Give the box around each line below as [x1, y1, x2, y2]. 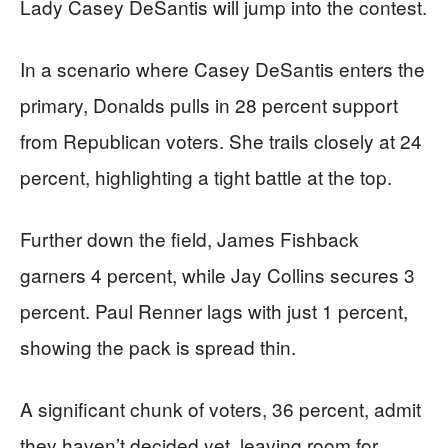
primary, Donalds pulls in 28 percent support [20, 90, 398, 118]
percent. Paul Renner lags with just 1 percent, [20, 296, 408, 324]
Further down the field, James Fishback [20, 224, 359, 252]
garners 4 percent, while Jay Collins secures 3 [20, 260, 415, 288]
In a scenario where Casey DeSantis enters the [20, 54, 425, 82]
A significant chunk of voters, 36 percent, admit [20, 394, 421, 422]
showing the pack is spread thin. [20, 332, 296, 360]
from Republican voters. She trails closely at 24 [20, 126, 422, 154]
